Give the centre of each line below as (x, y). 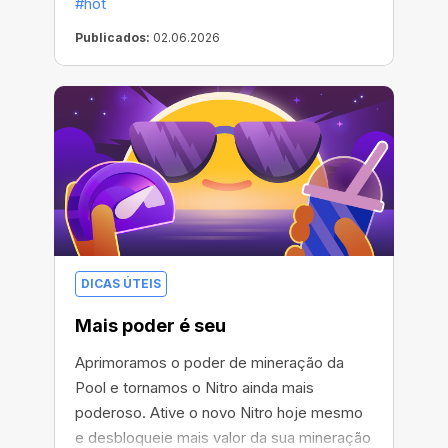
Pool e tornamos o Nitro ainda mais (194, 388)
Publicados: (112, 38)
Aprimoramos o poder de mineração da (209, 363)
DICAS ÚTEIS (121, 284)
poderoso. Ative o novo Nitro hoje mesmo (219, 413)
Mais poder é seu (150, 326)
